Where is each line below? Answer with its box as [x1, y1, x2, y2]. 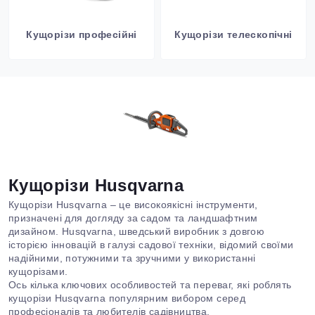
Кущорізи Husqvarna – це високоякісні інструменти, [8, 199, 258, 210]
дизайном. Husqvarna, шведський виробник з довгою [8, 226, 265, 237]
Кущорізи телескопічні [174, 29, 292, 40]
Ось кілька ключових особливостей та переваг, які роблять [8, 279, 292, 290]
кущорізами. [8, 266, 68, 277]
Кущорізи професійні [26, 29, 137, 40]
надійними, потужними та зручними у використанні [8, 252, 256, 264]
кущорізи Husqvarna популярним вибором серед [8, 292, 246, 304]
